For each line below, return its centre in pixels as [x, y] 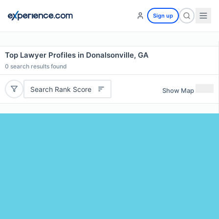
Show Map [178, 90]
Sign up [163, 16]
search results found [38, 66]
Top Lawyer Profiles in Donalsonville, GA [77, 55]
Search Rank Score [61, 89]
